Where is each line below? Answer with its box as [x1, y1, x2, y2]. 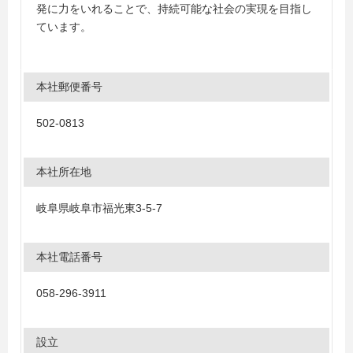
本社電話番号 [36, 251, 102, 263]
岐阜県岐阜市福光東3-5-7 [36, 202, 162, 214]
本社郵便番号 [36, 80, 102, 93]
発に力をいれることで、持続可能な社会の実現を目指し [36, 2, 312, 15]
